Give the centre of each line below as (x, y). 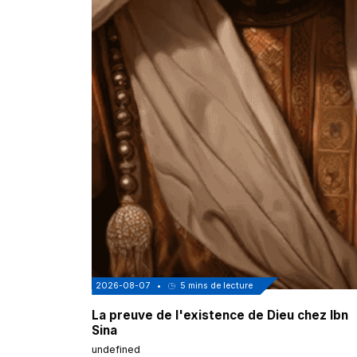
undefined (116, 349)
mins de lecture (220, 286)
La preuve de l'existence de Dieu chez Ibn (220, 316)
